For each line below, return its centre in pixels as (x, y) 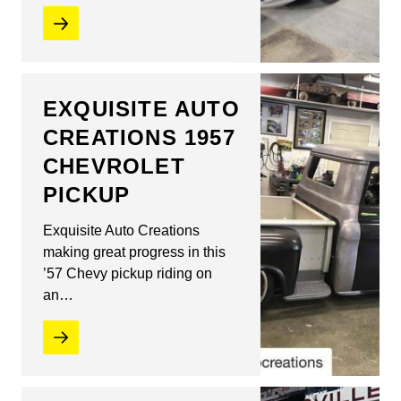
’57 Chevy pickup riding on (128, 273)
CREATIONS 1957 (139, 137)
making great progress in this (134, 252)
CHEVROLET (114, 166)
